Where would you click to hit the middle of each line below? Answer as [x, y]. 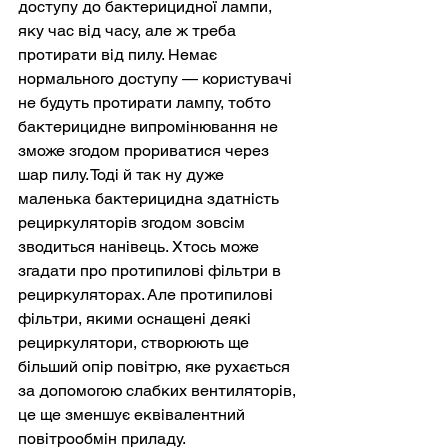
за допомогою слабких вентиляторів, [159, 390]
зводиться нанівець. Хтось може [140, 246]
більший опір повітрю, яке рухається [156, 366]
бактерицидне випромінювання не [150, 126]
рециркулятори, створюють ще [135, 342]
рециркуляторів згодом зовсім [133, 222]
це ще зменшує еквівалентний [133, 414]
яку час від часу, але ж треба [129, 30]
